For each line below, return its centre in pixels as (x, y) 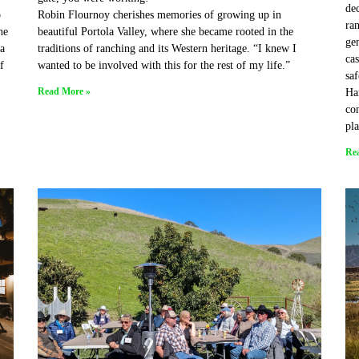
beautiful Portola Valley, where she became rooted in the (166, 32)
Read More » (65, 92)
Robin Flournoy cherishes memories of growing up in (160, 15)
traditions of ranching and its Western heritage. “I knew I (167, 49)
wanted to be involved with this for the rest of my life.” (164, 66)
